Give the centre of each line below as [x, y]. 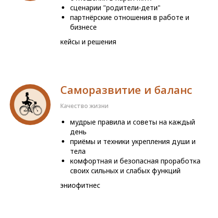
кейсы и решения [88, 42]
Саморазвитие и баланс [126, 90]
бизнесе [83, 27]
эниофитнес [80, 185]
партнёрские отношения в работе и [130, 17]
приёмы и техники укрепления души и [133, 141]
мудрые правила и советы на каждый [133, 122]
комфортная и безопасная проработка [135, 161]
